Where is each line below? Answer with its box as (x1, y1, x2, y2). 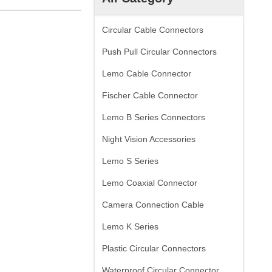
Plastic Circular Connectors (102, 243, 206, 253)
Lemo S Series (102, 156, 158, 166)
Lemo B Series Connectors (102, 112, 205, 122)
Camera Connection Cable (102, 200, 204, 209)
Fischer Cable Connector (102, 90, 198, 100)
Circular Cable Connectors (102, 25, 203, 35)
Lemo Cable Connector (102, 69, 191, 78)
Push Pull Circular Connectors (102, 47, 217, 56)
